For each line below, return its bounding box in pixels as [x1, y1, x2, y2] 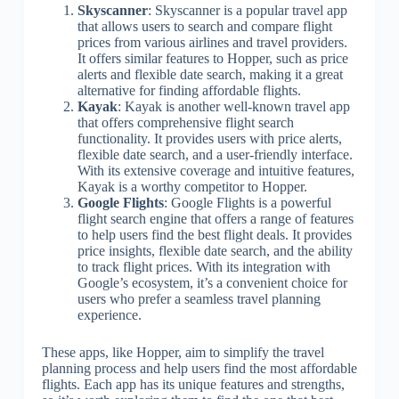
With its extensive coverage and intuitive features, [77, 162, 354, 178]
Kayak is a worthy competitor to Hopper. [77, 178, 307, 194]
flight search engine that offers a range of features [77, 210, 354, 226]
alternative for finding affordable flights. [77, 82, 301, 98]
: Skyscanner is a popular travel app [147, 2, 347, 18]
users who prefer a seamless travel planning [77, 290, 321, 306]
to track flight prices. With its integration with [77, 258, 330, 274]
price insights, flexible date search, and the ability [77, 242, 353, 258]
